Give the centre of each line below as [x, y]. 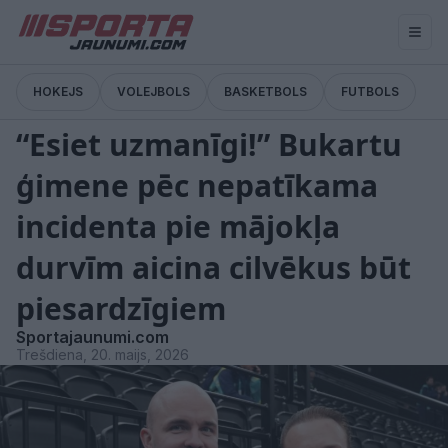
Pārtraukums [67, 112]
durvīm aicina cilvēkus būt [213, 267]
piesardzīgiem [121, 308]
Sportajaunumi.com [92, 337]
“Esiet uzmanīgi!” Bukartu [209, 144]
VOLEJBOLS [153, 92]
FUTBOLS [370, 92]
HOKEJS [58, 92]
